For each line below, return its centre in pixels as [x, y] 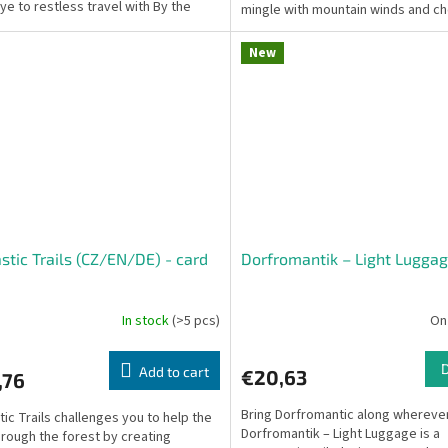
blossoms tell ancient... [309, 29]
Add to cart [173, 371]
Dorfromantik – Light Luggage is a [340, 433]
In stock [146, 321]
